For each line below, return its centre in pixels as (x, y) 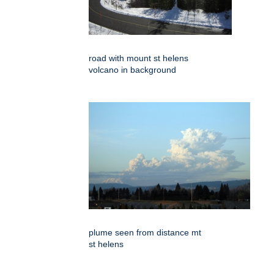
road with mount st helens (139, 58)
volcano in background (132, 70)
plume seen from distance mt (145, 233)
